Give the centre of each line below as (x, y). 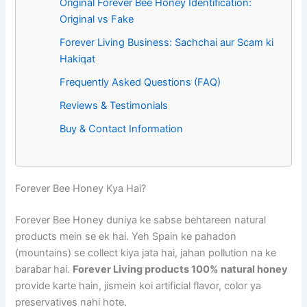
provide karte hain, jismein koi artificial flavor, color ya (138, 285)
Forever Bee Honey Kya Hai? (81, 188)
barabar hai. (44, 269)
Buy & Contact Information (122, 129)
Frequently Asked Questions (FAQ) (140, 82)
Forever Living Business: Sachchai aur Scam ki (167, 42)
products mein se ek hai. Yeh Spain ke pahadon (126, 236)
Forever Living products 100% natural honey (181, 269)
